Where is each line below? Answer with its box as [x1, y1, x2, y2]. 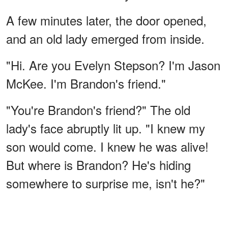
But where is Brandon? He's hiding [6, 156, 191, 174]
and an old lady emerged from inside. [6, 30, 205, 48]
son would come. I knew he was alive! [6, 137, 209, 156]
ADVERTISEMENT [89, 204, 139, 211]
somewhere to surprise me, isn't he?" [6, 174, 205, 192]
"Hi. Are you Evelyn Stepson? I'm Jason [6, 56, 220, 74]
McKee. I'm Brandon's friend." [6, 74, 166, 93]
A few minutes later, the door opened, [6, 11, 207, 30]
